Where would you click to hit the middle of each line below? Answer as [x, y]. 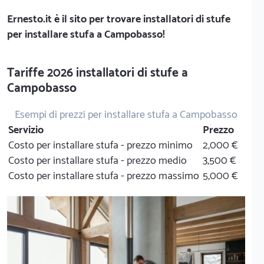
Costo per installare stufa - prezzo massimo [104, 176]
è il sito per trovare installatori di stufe [141, 19]
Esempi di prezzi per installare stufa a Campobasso [126, 115]
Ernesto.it [29, 19]
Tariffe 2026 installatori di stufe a [98, 73]
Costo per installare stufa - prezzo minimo [100, 146]
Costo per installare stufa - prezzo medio [98, 161]
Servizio [26, 130]
